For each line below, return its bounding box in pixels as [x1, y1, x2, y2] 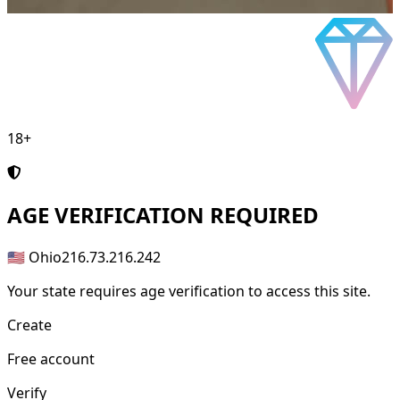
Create [7, 315, 52, 336]
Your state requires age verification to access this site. [7, 281, 371, 302]
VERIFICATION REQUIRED [49, 200, 319, 230]
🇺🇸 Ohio [7, 247, 62, 268]
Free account [7, 349, 95, 370]
